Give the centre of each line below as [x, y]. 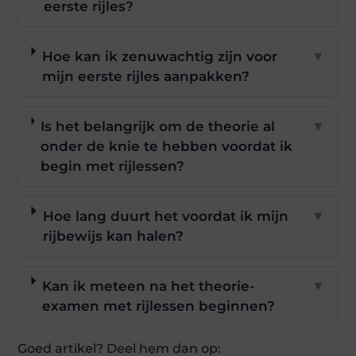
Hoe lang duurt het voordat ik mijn [165, 216]
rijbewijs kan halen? [113, 236]
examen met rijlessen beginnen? [158, 306]
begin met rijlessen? [112, 166]
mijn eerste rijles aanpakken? [145, 76]
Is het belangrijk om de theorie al [157, 126]
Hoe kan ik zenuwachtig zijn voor [159, 56]
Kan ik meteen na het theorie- [148, 286]
